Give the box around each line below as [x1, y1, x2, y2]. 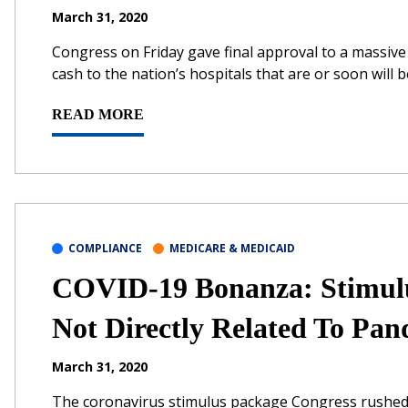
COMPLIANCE [68, 240, 142, 256]
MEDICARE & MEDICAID [169, 240, 295, 256]
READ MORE [52, 106, 144, 122]
